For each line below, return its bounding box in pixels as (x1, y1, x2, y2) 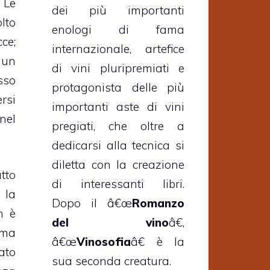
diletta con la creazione (52, 157, 184, 172)
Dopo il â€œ (52, 196, 132, 211)
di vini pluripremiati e (52, 61, 184, 76)
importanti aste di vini (52, 99, 184, 115)
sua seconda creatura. (52, 254, 171, 269)
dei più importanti (52, 3, 184, 18)
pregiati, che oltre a (52, 119, 184, 134)
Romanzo (132, 196, 184, 211)
